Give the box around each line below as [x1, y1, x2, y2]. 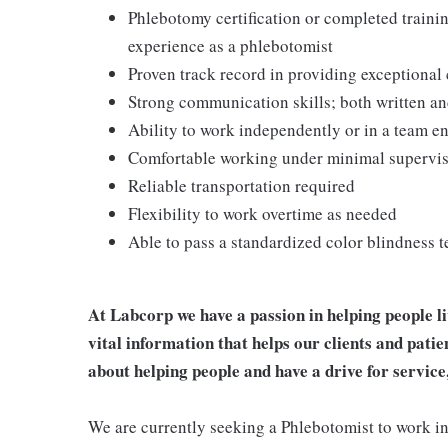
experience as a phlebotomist [128, 33, 333, 57]
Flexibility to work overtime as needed [128, 201, 397, 225]
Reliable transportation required [128, 173, 355, 197]
